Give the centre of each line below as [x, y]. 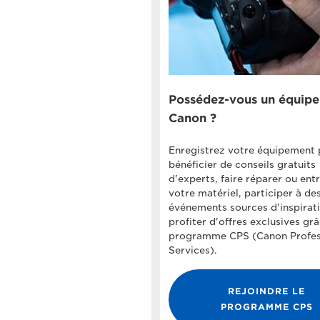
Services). [192, 251]
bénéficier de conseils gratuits [242, 165]
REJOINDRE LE [267, 291]
